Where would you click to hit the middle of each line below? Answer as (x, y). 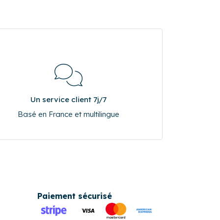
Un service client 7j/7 (68, 99)
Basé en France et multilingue (68, 114)
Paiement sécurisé (75, 196)
